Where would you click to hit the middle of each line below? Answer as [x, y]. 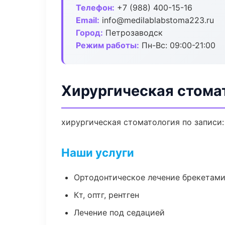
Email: [88, 20]
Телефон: [95, 8]
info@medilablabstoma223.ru [157, 20]
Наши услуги [98, 152]
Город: [89, 33]
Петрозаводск [133, 33]
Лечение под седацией [119, 212]
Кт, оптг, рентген [106, 195]
